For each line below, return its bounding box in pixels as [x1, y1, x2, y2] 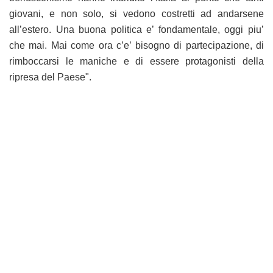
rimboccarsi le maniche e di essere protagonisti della [9, 55, 264, 66]
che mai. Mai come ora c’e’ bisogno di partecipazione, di [9, 40, 264, 51]
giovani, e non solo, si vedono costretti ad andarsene [9, 8, 264, 19]
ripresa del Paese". [9, 71, 91, 82]
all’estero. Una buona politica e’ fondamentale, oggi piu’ [9, 24, 264, 35]
